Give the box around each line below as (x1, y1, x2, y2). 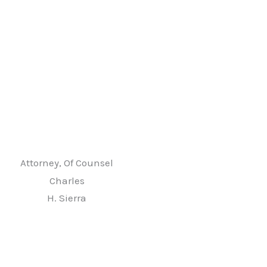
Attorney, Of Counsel (20, 156, 113, 169)
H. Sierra (47, 192, 86, 204)
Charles (49, 175, 85, 187)
